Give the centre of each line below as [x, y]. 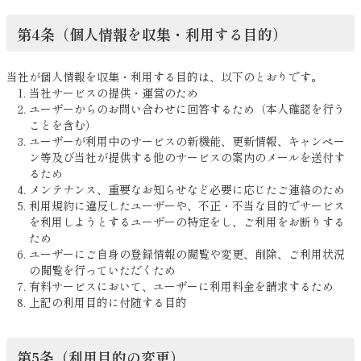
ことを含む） [63, 125]
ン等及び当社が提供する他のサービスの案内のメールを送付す [187, 158]
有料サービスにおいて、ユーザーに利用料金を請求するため [181, 286]
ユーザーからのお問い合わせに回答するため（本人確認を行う [187, 109]
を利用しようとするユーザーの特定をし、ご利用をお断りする [187, 222]
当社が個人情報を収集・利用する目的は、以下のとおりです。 [164, 77]
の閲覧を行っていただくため [102, 270]
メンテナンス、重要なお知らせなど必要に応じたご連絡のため [187, 190]
